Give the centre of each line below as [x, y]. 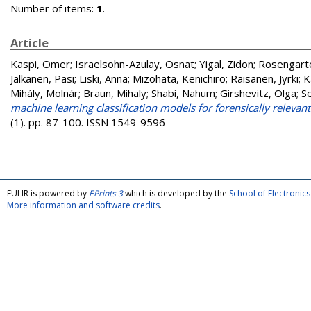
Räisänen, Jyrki [264, 78]
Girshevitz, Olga [258, 93]
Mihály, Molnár [44, 93]
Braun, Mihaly [115, 93]
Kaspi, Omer [40, 64]
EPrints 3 [106, 193]
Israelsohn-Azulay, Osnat [135, 64]
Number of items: [53, 8]
